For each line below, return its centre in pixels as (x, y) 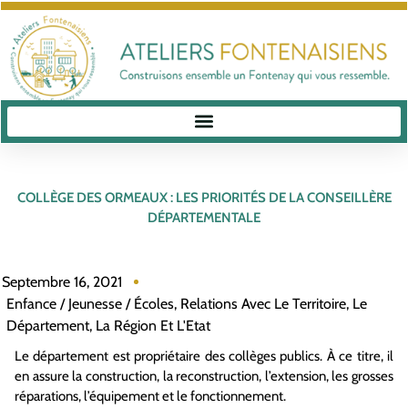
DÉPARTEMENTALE (204, 218)
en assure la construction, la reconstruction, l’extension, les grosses (204, 376)
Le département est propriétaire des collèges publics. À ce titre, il (204, 356)
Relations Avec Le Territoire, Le (274, 303)
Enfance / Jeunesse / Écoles (90, 303)
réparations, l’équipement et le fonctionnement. (150, 396)
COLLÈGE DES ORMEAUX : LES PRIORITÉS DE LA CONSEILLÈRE (204, 198)
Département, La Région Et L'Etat (108, 325)
